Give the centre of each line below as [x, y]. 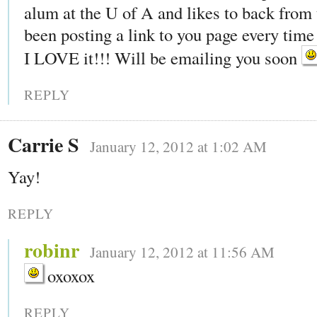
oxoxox [69, 276]
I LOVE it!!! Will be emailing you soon [163, 58]
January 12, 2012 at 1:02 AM [178, 147]
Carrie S [44, 145]
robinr [52, 250]
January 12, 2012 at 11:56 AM [182, 252]
